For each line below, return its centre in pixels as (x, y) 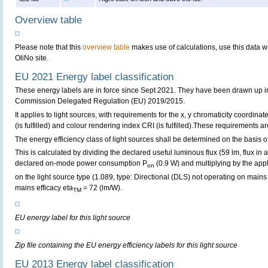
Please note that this (49, 47)
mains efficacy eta (44, 188)
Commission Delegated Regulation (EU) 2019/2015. (100, 101)
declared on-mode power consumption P (81, 164)
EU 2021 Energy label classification (94, 77)
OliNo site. (32, 58)
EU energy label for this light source (73, 218)
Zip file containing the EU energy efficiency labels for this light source (126, 246)
